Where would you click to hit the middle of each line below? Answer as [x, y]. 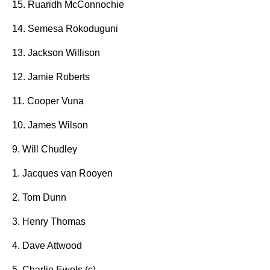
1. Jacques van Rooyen [62, 173]
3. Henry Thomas [49, 221]
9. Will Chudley [45, 149]
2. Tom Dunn [39, 197]
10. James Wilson [50, 125]
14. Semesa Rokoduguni [65, 29]
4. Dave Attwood [47, 246]
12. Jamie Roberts [51, 77]
